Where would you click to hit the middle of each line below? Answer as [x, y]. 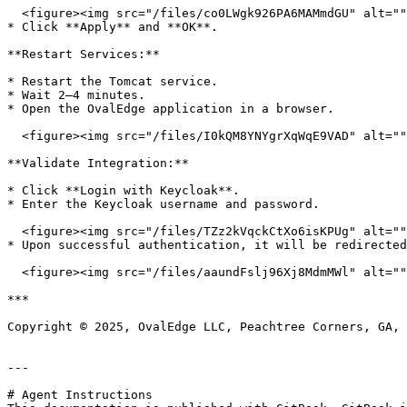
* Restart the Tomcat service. [113, 81]
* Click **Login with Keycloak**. [124, 190]
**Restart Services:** [84, 54]
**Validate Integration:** [98, 163]
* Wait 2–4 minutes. [76, 95]
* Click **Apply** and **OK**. [113, 27]
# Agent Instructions [80, 395]
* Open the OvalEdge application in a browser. [171, 109]
